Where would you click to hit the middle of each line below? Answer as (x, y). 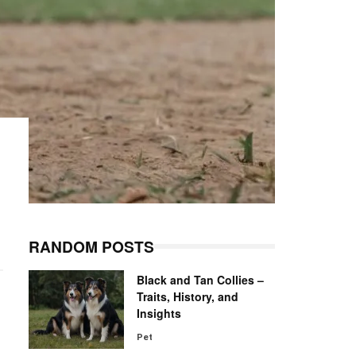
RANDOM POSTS (91, 246)
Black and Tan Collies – (200, 280)
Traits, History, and (188, 296)
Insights (159, 313)
